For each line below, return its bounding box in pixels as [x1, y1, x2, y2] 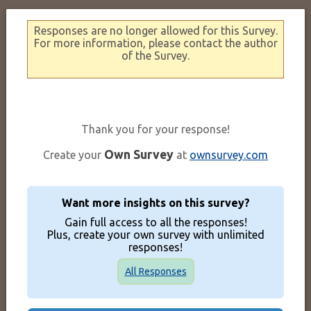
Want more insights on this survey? [61, 196, 250, 209]
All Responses [124, 265, 187, 277]
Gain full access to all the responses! [64, 215, 247, 228]
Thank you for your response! [81, 122, 230, 135]
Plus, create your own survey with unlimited [47, 228, 264, 241]
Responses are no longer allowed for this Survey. [33, 24, 278, 37]
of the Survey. [121, 49, 190, 62]
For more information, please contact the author [33, 36, 278, 49]
